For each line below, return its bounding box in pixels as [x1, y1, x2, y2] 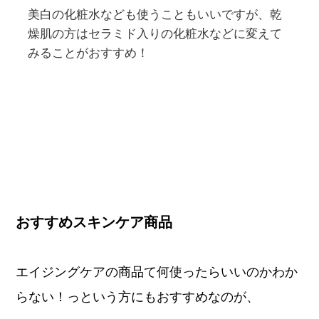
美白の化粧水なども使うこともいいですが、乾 [28, 8, 283, 22]
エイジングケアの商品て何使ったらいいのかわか [16, 265, 298, 280]
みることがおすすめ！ [28, 46, 150, 61]
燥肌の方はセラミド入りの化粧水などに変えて [28, 27, 283, 41]
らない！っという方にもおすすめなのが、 [16, 290, 260, 305]
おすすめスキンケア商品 [16, 214, 173, 230]
